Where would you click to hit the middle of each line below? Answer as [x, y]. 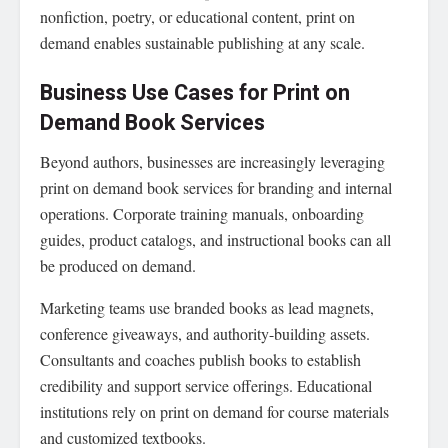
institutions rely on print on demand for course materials [214, 411]
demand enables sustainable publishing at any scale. [202, 43]
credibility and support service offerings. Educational [206, 385]
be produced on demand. [118, 265]
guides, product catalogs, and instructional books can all [215, 239]
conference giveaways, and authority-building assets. [205, 333]
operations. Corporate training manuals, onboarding [202, 213]
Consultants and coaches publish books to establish [200, 359]
